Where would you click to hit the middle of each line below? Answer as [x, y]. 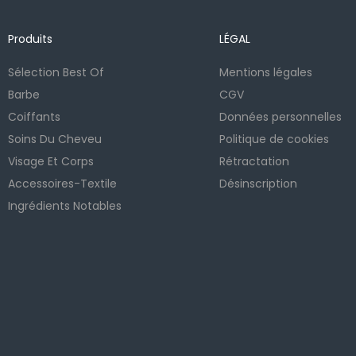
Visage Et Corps [51, 161]
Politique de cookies [274, 139]
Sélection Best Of [56, 72]
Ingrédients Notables [65, 205]
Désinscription [258, 183]
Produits [31, 39]
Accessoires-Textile [63, 183]
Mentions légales [265, 72]
